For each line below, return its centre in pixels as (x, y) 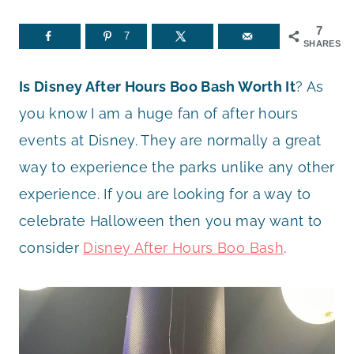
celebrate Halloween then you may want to (171, 221)
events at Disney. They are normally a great (170, 141)
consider (51, 248)
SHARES (322, 43)
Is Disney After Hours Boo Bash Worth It (158, 87)
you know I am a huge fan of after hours (159, 114)
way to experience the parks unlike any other (177, 168)
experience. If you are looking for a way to (165, 194)
